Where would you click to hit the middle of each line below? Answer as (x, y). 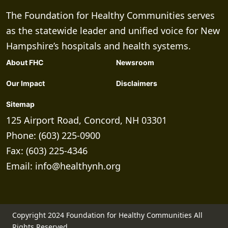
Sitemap (20, 104)
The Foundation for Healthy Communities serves (110, 16)
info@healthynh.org (78, 166)
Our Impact (25, 83)
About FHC (25, 63)
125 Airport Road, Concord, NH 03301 (87, 120)
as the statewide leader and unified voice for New (113, 31)
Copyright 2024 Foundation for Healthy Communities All (107, 215)
